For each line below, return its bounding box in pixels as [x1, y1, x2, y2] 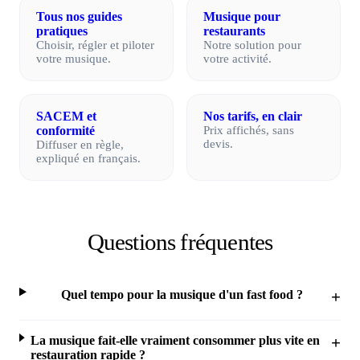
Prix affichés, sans [203, 123, 294, 137]
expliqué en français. [36, 151, 141, 165]
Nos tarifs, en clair [203, 108, 302, 123]
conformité [36, 123, 95, 137]
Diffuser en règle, [36, 137, 124, 151]
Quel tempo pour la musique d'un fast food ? [60, 287, 303, 301]
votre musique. [36, 51, 111, 65]
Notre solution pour [203, 38, 301, 51]
